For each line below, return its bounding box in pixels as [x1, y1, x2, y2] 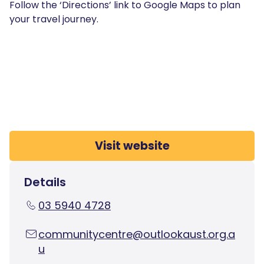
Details [24, 173, 66, 190]
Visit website [94, 137, 170, 154]
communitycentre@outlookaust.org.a [38, 226, 235, 242]
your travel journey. [9, 12, 98, 26]
